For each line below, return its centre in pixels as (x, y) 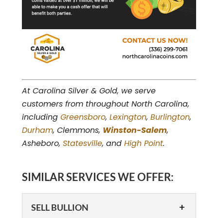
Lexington (128, 117)
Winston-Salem (135, 130)
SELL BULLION (60, 207)
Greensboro (83, 117)
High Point (143, 143)
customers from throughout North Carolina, (105, 104)
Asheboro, (42, 143)
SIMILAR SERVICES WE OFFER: (98, 177)
